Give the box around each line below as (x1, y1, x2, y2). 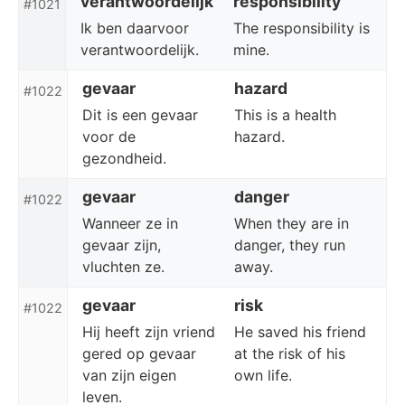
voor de (82, 127, 136, 146)
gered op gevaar (82, 344, 196, 363)
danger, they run (234, 236, 345, 254)
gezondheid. (82, 149, 166, 167)
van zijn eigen (82, 366, 176, 384)
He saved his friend (234, 323, 366, 341)
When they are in (234, 214, 349, 232)
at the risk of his (234, 344, 345, 363)
